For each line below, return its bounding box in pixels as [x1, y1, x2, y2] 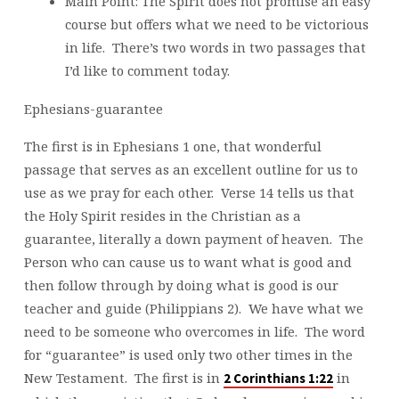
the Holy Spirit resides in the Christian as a [23, 207, 301, 225]
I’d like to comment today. [64, 61, 233, 79]
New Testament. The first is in [23, 369, 224, 387]
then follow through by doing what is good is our [23, 276, 338, 295]
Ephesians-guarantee [23, 99, 163, 118]
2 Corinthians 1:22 [223, 370, 333, 387]
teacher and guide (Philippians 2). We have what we [23, 299, 363, 318]
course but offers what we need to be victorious [64, 14, 369, 33]
